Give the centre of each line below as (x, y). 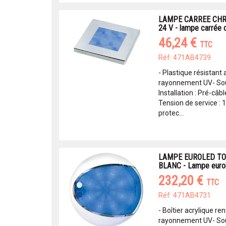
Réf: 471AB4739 (184, 58)
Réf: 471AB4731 (184, 195)
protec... (171, 113)
